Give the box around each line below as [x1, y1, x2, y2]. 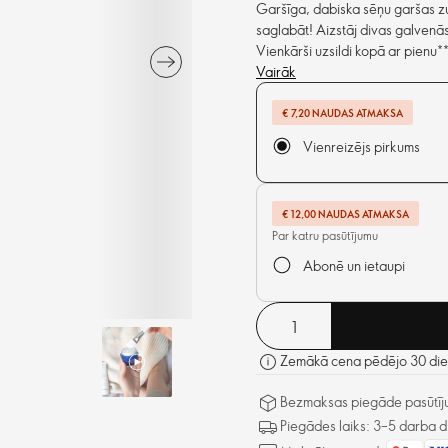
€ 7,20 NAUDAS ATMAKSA [282, 105, 403, 120]
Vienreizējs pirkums [303, 137, 420, 157]
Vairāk [256, 62, 296, 82]
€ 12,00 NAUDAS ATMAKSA [282, 206, 409, 221]
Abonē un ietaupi [303, 256, 405, 276]
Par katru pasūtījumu [272, 227, 378, 244]
